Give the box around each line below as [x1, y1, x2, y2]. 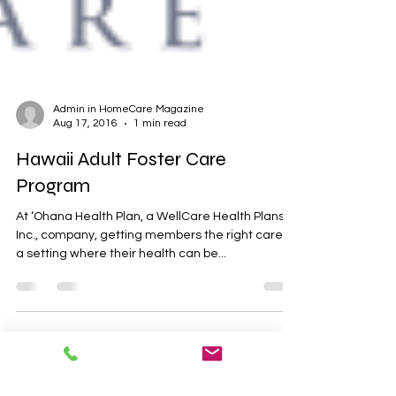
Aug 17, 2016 [53, 144, 118, 156]
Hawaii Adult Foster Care [16, 174, 226, 197]
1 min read [133, 144, 187, 156]
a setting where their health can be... [16, 274, 226, 286]
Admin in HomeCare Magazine [53, 130, 204, 141]
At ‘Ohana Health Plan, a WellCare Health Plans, [16, 237, 287, 249]
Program [16, 201, 90, 224]
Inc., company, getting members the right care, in [16, 255, 298, 268]
